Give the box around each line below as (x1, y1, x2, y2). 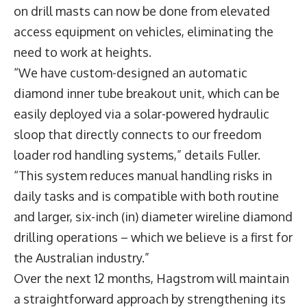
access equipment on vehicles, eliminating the (14, 23, 273, 39)
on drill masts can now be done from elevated (14, 3, 270, 19)
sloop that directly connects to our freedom (14, 126, 261, 142)
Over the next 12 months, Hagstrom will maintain (14, 270, 289, 286)
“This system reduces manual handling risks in (14, 167, 272, 183)
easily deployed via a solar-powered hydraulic (14, 106, 269, 121)
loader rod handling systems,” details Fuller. (14, 147, 266, 162)
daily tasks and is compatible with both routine (14, 188, 279, 204)
